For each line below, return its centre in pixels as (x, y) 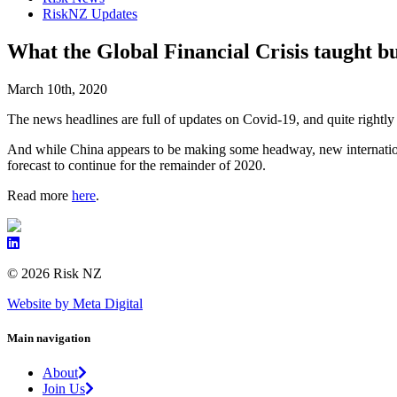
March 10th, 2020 (57, 90)
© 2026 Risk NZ (54, 274)
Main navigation (49, 339)
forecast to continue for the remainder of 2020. (136, 166)
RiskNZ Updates (90, 14)
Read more (39, 196)
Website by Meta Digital (75, 304)
